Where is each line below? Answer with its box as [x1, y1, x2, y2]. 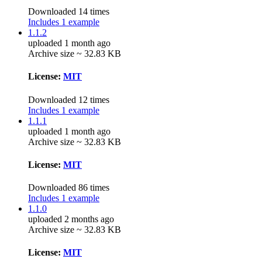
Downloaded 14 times [28, 6, 109, 17]
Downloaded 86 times [28, 182, 109, 193]
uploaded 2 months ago [28, 214, 114, 225]
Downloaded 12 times [28, 94, 109, 105]
